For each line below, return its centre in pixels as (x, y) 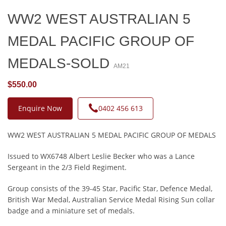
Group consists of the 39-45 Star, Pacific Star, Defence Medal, (110, 189)
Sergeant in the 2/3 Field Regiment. (67, 167)
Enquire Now (40, 108)
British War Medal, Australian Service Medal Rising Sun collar (111, 200)
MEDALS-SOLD (61, 64)
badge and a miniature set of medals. (72, 211)
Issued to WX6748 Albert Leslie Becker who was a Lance (101, 156)
